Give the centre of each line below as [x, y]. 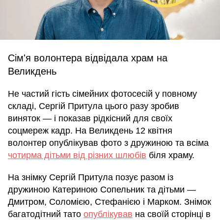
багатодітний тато [46, 214]
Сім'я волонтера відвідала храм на [88, 58]
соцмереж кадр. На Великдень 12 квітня [90, 131]
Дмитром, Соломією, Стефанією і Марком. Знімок [110, 202]
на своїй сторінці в [172, 214]
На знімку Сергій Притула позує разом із [91, 177]
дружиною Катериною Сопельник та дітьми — [102, 190]
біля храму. [170, 155]
